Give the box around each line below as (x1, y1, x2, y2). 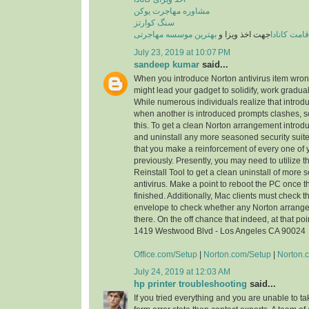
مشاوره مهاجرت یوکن (134, 7, 210, 16)
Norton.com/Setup (203, 250, 271, 259)
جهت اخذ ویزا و (217, 30, 270, 39)
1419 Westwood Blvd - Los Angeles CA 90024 (134, 226, 306, 235)
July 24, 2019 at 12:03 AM (134, 267, 230, 276)
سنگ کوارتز (134, 19, 175, 28)
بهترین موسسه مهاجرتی (134, 30, 217, 39)
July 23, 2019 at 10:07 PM (134, 48, 230, 57)
